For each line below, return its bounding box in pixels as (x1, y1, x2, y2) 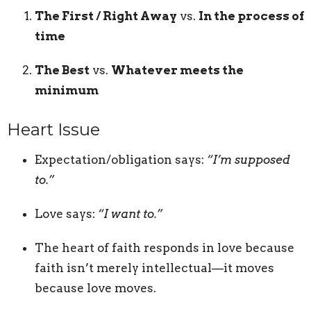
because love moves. (35, 281, 156, 296)
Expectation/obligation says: (35, 153, 207, 167)
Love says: (35, 207, 98, 221)
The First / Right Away (35, 8, 177, 23)
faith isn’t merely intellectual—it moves (35, 261, 274, 276)
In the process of (199, 8, 304, 23)
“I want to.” (98, 207, 162, 221)
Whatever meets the (111, 62, 244, 77)
